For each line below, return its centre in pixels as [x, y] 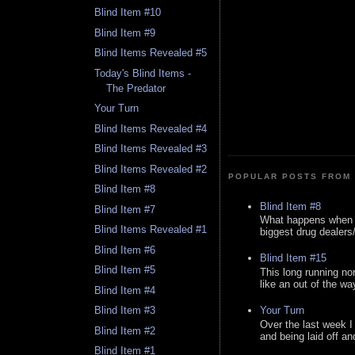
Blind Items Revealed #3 [151, 149]
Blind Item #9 [125, 32]
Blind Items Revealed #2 [151, 169]
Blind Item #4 [125, 290]
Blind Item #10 [128, 13]
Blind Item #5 [125, 270]
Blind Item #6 [125, 250]
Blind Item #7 [125, 209]
